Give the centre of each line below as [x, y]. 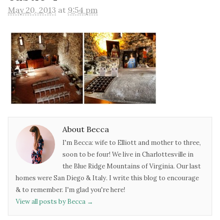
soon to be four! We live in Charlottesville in [128, 155]
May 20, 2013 [32, 10]
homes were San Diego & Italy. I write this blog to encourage [107, 178]
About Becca [86, 129]
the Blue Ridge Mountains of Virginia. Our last [132, 166]
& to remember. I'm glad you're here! [70, 190]
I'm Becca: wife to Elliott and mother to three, [132, 143]
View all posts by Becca [51, 202]
